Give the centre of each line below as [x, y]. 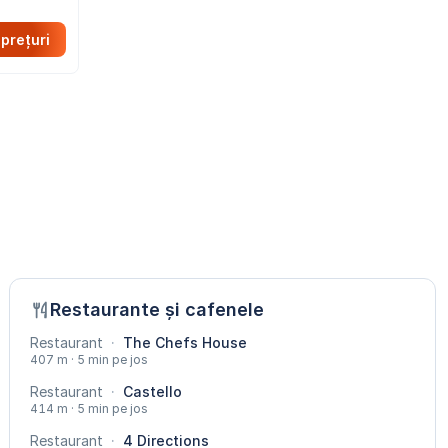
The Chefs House [183, 343]
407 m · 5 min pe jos [89, 360]
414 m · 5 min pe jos [89, 409]
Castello [151, 392]
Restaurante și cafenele [157, 310]
